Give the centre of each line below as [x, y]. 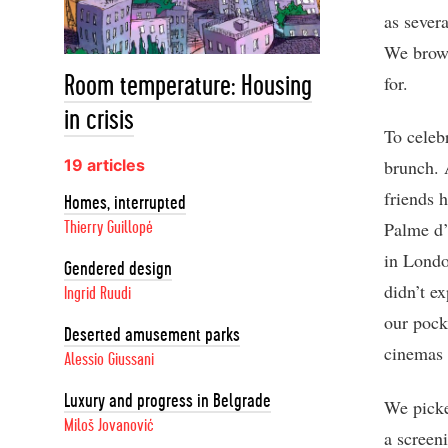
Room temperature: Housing [188, 86]
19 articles [104, 165]
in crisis [99, 120]
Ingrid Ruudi [97, 294]
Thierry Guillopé [108, 228]
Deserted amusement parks [152, 335]
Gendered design [118, 269]
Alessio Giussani [109, 360]
